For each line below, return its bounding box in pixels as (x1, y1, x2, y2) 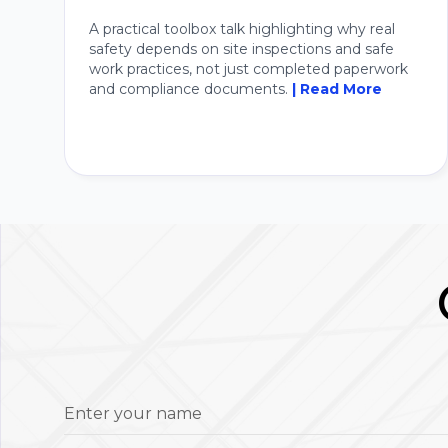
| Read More (292, 79, 382, 98)
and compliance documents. (89, 79, 292, 98)
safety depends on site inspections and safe (89, 39, 394, 58)
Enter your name (64, 404, 202, 424)
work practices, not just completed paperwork (89, 59, 408, 78)
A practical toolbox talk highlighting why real (89, 19, 395, 38)
